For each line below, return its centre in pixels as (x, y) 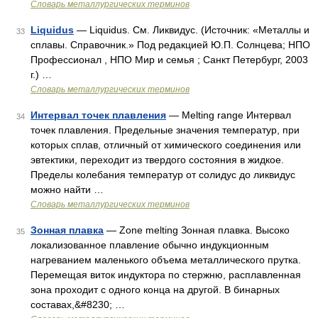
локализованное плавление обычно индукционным (150, 245)
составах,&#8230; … (78, 305)
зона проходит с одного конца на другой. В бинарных (155, 290)
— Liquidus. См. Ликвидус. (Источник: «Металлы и (192, 30)
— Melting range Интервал (229, 115)
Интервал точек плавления (98, 115)
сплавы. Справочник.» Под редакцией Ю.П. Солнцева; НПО (170, 45)
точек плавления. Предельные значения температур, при (165, 130)
